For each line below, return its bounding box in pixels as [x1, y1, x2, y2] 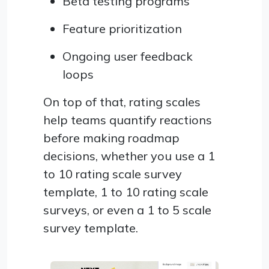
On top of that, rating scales [43, 94, 201, 109]
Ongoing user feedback [62, 48, 193, 64]
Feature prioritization [62, 20, 182, 36]
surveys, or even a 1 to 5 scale [43, 202, 211, 217]
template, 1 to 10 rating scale [43, 184, 208, 199]
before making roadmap [43, 130, 180, 145]
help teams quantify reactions [43, 112, 212, 127]
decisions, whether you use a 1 [43, 148, 215, 163]
